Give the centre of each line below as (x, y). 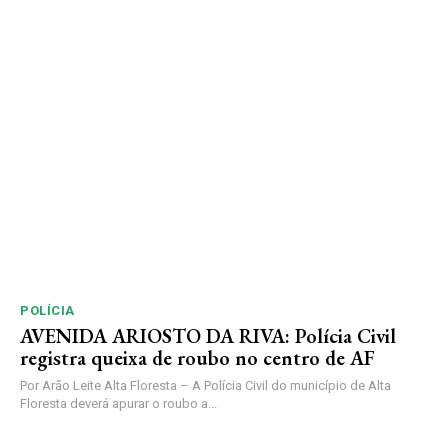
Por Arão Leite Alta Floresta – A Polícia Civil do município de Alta (205, 386)
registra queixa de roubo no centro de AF (197, 358)
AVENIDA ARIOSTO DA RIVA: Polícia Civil (208, 336)
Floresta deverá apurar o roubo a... (118, 404)
